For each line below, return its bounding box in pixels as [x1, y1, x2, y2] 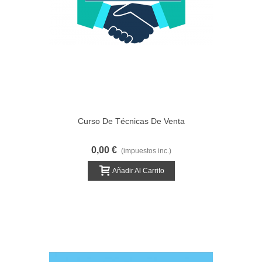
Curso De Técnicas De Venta [77, 116, 185, 126]
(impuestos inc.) [120, 147, 171, 155]
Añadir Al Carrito [112, 166, 164, 175]
